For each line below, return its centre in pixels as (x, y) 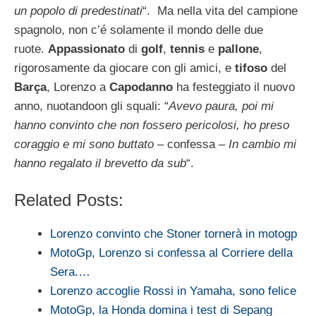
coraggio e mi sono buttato (84, 144)
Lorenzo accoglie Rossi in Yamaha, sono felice (173, 291)
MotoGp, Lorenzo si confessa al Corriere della (171, 253)
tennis (187, 49)
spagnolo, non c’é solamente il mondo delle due (139, 30)
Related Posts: (69, 200)
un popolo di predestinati (78, 11)
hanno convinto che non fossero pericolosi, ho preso (152, 125)
